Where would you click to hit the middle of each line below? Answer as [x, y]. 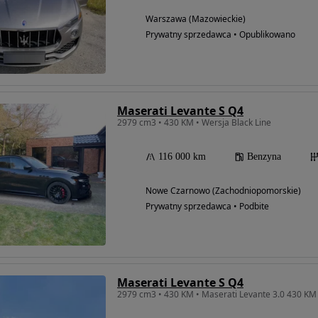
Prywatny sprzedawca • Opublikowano [220, 35]
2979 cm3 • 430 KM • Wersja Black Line [194, 123]
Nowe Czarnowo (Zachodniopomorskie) [223, 191]
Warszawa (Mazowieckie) [196, 19]
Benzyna [264, 157]
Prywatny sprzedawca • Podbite [207, 207]
